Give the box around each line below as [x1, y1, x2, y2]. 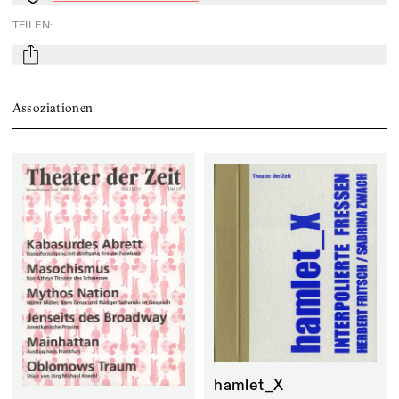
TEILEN [12, 19, 50, 33]
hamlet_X [214, 376, 284, 396]
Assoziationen [12, 99, 94, 116]
